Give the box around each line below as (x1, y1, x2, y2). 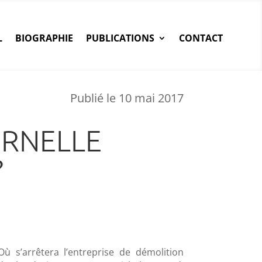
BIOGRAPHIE (15, 31, 73, 44)
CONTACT (178, 31, 223, 44)
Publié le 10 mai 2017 (70, 89, 184, 106)
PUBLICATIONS (85, 31, 154, 44)
